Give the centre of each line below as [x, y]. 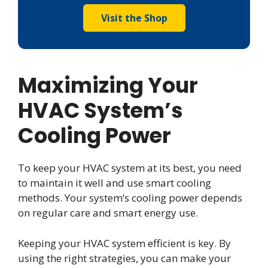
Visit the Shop [134, 18]
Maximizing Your [108, 86]
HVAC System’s [100, 111]
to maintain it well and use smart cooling [115, 183]
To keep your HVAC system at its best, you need [130, 168]
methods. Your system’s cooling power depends [130, 198]
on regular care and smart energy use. [108, 213]
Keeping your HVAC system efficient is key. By [124, 243]
